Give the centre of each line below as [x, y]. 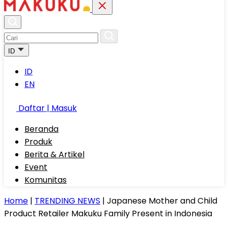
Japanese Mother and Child [162, 201]
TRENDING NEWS [67, 201]
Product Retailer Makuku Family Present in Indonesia [108, 213]
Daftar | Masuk [48, 108]
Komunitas [46, 180]
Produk [38, 142]
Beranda [41, 129]
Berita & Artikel [54, 154]
